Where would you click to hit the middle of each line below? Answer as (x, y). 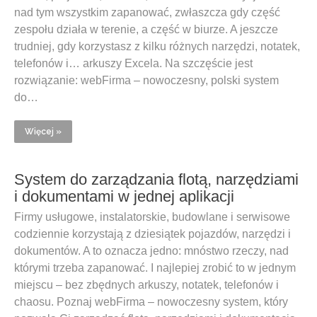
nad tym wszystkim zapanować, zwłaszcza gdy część (147, 12)
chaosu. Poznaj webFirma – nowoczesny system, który (151, 302)
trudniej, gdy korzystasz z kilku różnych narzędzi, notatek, (157, 46)
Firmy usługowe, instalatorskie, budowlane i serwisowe (152, 217)
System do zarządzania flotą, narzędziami (156, 179)
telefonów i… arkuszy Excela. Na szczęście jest (133, 63)
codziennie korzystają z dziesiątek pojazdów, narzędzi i (152, 234)
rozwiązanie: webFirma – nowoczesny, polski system (146, 80)
